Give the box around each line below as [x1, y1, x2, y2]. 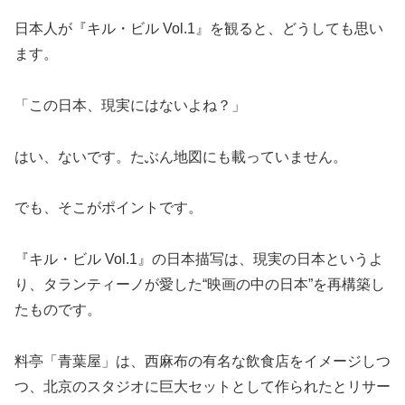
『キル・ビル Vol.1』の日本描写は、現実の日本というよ [14, 251, 383, 268]
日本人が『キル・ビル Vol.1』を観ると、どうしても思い [14, 20, 383, 36]
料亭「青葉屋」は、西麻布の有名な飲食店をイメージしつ [14, 353, 391, 369]
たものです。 [14, 302, 101, 318]
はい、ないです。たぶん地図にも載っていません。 [14, 148, 347, 165]
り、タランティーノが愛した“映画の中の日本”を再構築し [14, 277, 385, 293]
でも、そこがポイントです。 [14, 200, 202, 216]
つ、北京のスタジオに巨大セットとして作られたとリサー [14, 378, 391, 394]
